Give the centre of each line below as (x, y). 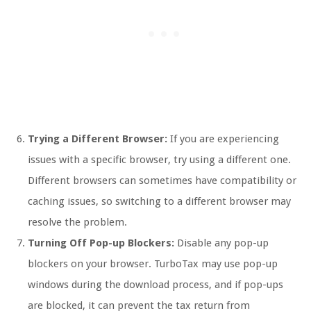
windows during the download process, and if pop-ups (155, 284)
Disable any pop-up (221, 243)
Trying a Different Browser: (98, 138)
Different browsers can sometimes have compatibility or (162, 180)
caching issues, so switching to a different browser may (159, 201)
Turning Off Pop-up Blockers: (101, 243)
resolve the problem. (77, 222)
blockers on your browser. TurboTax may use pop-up (153, 263)
